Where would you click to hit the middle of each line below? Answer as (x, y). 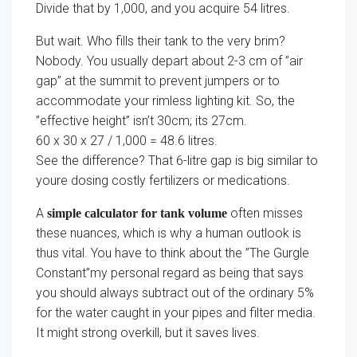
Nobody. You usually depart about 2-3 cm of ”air (169, 61)
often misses (265, 213)
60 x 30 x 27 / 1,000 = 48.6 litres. (127, 141)
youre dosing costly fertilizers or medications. (163, 180)
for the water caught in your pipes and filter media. (176, 313)
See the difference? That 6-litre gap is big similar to (177, 161)
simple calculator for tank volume (137, 213)
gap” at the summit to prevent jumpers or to (158, 81)
